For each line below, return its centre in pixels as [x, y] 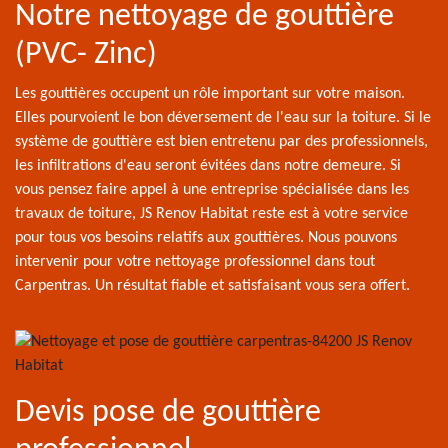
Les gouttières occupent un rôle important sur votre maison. [210, 94]
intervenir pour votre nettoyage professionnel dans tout [195, 262]
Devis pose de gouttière [168, 413]
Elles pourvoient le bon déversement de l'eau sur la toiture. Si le [223, 118]
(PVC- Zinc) [86, 55]
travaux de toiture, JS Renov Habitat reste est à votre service [211, 214]
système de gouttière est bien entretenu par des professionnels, [221, 142]
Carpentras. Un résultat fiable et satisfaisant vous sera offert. [212, 286]
